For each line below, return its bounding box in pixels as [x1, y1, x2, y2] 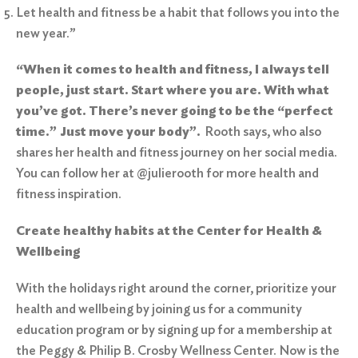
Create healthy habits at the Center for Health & [16, 222, 322, 238]
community [237, 300, 302, 316]
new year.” [16, 25, 78, 41]
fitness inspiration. [16, 185, 126, 201]
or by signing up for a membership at [125, 321, 332, 337]
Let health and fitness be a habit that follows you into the [16, 4, 340, 20]
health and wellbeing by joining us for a [16, 300, 237, 316]
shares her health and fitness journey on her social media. [16, 144, 337, 160]
